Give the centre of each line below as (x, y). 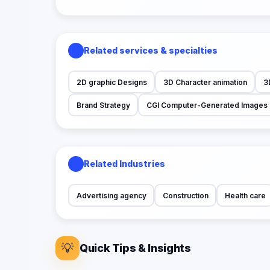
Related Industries (124, 164)
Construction (185, 195)
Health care (245, 195)
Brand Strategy (103, 105)
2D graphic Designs (111, 82)
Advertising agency (111, 195)
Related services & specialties (151, 51)
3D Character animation (205, 82)
